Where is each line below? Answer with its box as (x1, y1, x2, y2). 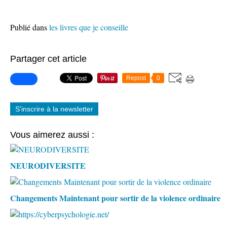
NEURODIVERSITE (10, 160, 86, 171)
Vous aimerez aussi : (10, 130, 94, 140)
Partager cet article (10, 54, 87, 64)
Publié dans (10, 22, 47, 32)
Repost (126, 74, 146, 82)
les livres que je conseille (49, 22, 128, 32)
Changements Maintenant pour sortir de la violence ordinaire (10, 192, 220, 204)
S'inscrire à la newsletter (15, 105, 93, 113)
